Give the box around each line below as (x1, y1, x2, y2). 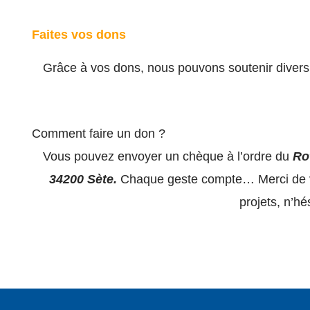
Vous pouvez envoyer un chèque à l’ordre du (42, 149, 293, 163)
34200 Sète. (49, 172, 120, 186)
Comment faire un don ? (32, 126, 165, 140)
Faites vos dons (32, 27, 126, 42)
